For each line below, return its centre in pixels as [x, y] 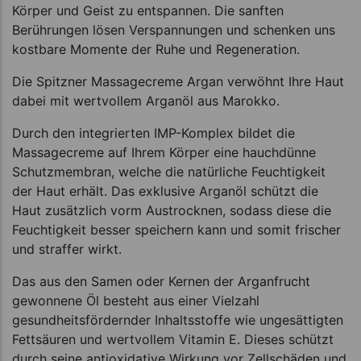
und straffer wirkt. [67, 249]
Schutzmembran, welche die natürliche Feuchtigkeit [169, 171]
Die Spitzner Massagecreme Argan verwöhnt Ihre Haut [178, 81]
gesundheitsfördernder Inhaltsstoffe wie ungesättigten [178, 320]
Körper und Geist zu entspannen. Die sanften [148, 10]
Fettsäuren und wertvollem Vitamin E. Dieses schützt [173, 339]
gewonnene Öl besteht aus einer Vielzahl [136, 300]
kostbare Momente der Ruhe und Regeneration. [156, 49]
